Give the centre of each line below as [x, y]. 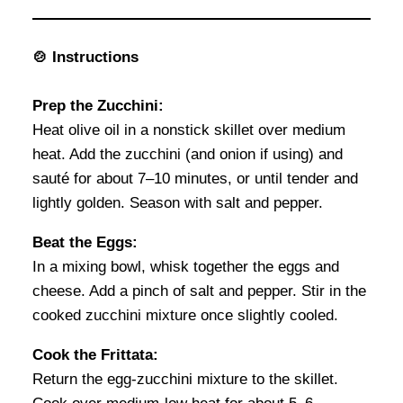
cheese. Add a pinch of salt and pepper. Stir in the [199, 291]
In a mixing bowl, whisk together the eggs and [186, 267]
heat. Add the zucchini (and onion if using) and [188, 155]
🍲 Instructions [85, 57]
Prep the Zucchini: [98, 106]
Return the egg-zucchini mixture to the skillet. [185, 380]
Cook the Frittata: [95, 355]
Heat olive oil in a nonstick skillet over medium [189, 130]
